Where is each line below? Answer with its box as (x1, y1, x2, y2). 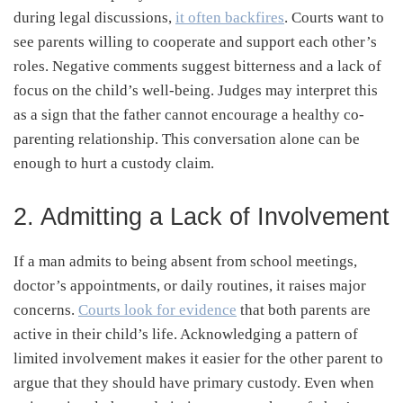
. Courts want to (284, 8, 384, 26)
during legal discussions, (13, 8, 175, 26)
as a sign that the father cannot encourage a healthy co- (13, 105, 364, 123)
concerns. (13, 300, 78, 318)
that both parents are (237, 300, 371, 318)
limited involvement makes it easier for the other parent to (13, 349, 383, 367)
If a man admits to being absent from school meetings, (13, 252, 357, 270)
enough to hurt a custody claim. (13, 154, 214, 172)
